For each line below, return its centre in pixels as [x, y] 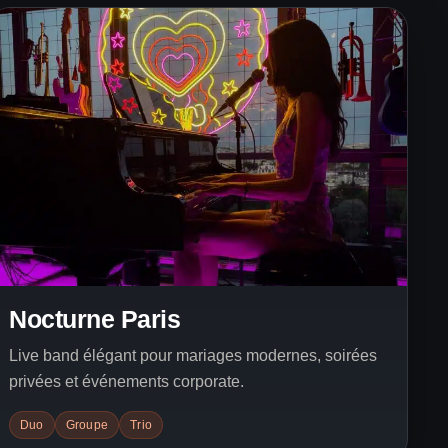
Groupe [87, 425]
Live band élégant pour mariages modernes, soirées [193, 355]
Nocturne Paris [94, 319]
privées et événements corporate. [126, 381]
